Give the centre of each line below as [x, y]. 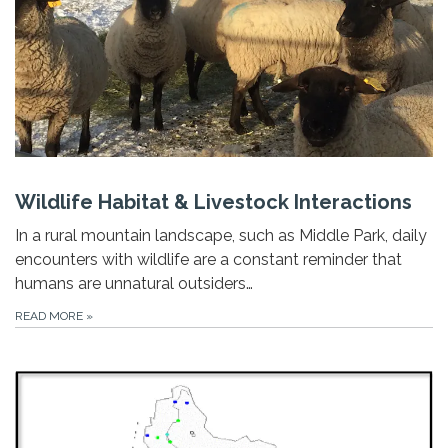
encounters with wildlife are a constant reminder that [208, 260]
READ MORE [50, 316]
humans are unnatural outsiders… [134, 284]
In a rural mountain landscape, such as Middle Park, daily [221, 236]
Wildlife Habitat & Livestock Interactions [213, 202]
